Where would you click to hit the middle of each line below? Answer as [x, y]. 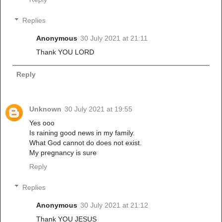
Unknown [45, 109]
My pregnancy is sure [63, 152]
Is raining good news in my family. [82, 133]
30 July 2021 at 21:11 [114, 38]
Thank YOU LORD [65, 52]
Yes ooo [42, 123]
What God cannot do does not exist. [85, 142]
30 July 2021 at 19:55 [98, 109]
